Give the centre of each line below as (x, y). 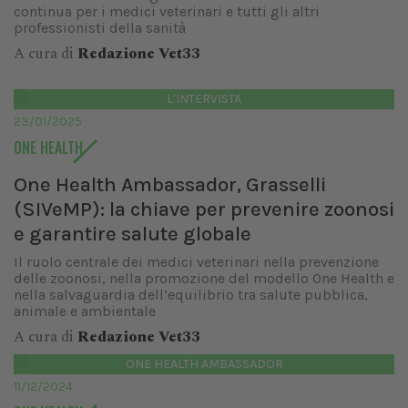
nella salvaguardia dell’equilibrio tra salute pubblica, (191, 295)
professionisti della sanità (100, 28)
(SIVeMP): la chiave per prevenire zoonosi (204, 209)
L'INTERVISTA (204, 99)
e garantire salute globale (133, 234)
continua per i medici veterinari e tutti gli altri (167, 11)
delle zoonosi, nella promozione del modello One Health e (204, 278)
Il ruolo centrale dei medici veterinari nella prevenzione (196, 262)
